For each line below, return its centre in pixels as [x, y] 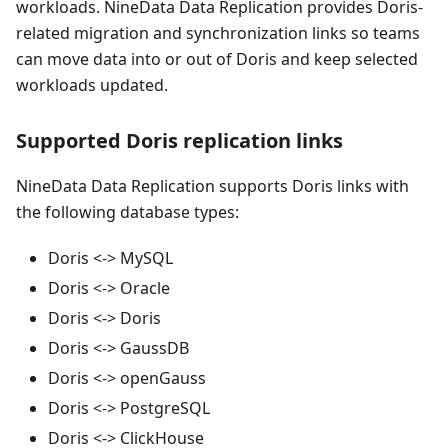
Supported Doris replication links [179, 141]
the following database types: [127, 212]
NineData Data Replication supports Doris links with [212, 186]
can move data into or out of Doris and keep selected [217, 59]
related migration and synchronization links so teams [218, 33]
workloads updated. [92, 85]
